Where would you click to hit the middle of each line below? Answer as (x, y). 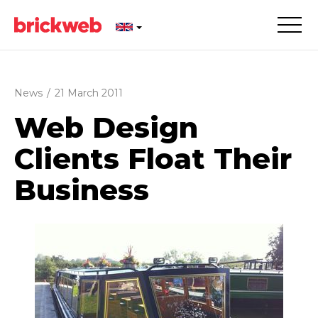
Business (82, 190)
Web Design (106, 127)
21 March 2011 (89, 93)
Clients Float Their (153, 159)
